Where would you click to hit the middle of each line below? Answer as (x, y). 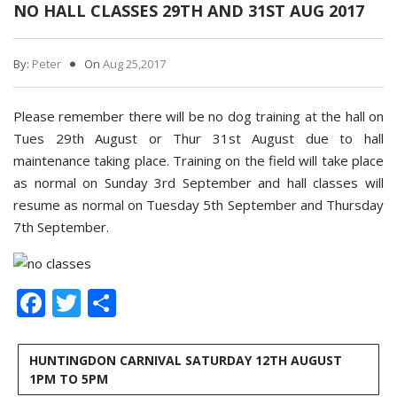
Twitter (128, 303)
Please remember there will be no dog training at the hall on (198, 116)
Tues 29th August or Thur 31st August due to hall (198, 138)
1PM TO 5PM (69, 379)
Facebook (108, 303)
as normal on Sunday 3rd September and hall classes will (198, 183)
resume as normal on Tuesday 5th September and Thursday (198, 205)
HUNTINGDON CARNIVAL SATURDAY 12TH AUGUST (186, 361)
